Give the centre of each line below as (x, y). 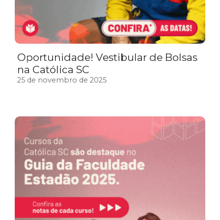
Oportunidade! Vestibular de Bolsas (107, 57)
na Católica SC (53, 70)
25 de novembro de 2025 (62, 80)
